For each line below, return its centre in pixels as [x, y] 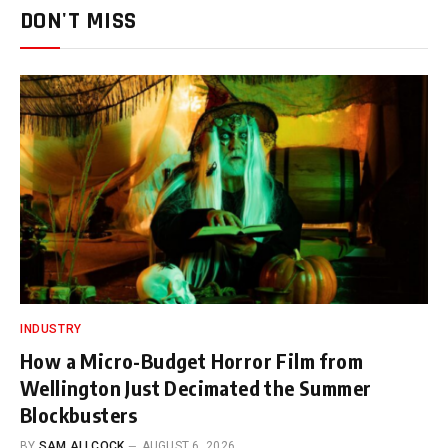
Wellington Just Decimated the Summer [196, 387]
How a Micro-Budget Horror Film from [191, 360]
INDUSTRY [51, 329]
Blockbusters [79, 414]
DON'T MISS [78, 20]
